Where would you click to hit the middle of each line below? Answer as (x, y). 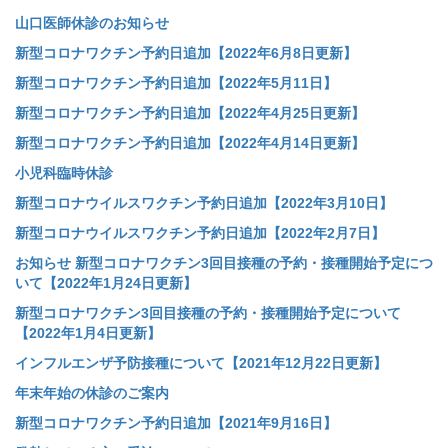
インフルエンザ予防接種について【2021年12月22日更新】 (201, 363)
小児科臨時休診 (64, 173)
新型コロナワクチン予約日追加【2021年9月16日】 (176, 423)
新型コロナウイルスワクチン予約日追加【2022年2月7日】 (200, 233)
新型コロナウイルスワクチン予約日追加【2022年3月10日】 (204, 203)
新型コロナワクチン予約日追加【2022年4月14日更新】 (190, 143)
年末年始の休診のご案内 (92, 393)
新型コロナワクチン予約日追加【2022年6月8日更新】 (186, 53)
